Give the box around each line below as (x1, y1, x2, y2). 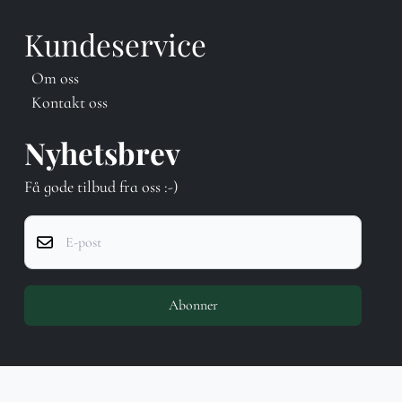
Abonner (168, 296, 218, 315)
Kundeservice (24, 24, 206, 65)
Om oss (31, 68, 79, 89)
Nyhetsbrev (24, 133, 180, 173)
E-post (23, 215, 58, 234)
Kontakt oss (31, 92, 108, 113)
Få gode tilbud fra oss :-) (24, 177, 179, 197)
